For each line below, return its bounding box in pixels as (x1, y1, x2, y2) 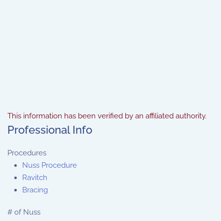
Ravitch (22, 173, 47, 182)
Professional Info (7, 123, 92, 136)
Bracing (22, 185, 48, 194)
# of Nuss (7, 208, 40, 217)
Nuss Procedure (22, 161, 77, 170)
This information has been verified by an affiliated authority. (7, 111, 207, 120)
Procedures (7, 148, 46, 157)
